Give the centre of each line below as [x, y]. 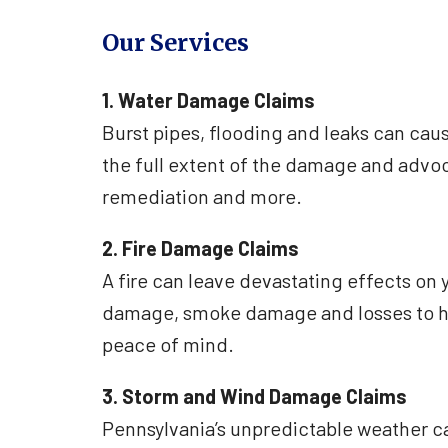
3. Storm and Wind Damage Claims [254, 395]
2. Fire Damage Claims [200, 247]
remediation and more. [202, 195]
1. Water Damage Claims [208, 99]
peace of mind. [168, 343]
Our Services [175, 42]
